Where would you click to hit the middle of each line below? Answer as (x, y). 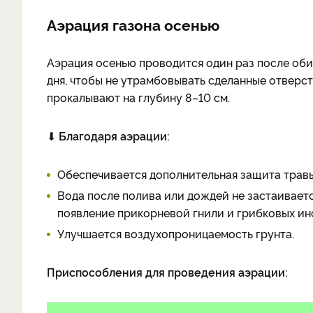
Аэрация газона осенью (133, 24)
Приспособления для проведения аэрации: (167, 272)
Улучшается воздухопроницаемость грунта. (176, 233)
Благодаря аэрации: (114, 136)
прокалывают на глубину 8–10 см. (138, 97)
